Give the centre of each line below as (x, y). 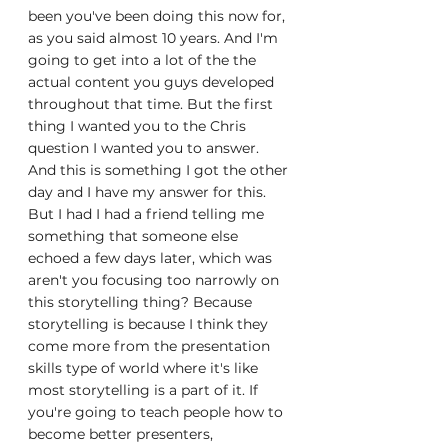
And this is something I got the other (160, 170)
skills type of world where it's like (145, 368)
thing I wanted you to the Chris (139, 126)
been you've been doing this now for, (158, 16)
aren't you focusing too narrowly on (155, 280)
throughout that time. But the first (152, 104)
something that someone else (135, 236)
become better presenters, (122, 434)
